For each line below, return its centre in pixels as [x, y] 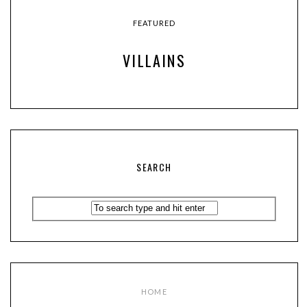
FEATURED [154, 23]
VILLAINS [154, 61]
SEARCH [154, 167]
